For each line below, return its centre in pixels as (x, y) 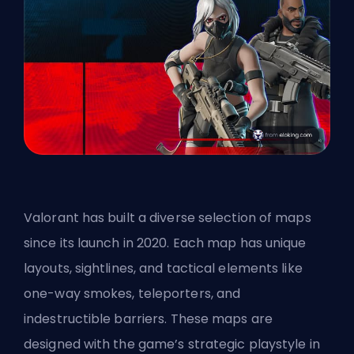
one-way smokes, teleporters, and (132, 293)
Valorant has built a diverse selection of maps (168, 217)
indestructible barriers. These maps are (148, 318)
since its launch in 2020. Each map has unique (165, 243)
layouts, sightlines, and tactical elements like (163, 268)
